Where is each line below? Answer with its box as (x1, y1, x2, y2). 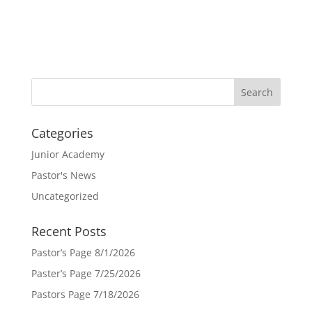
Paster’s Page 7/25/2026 (31, 267, 141, 280)
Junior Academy (31, 148, 104, 161)
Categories (31, 125, 93, 141)
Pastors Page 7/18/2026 (31, 288, 139, 301)
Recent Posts (31, 223, 107, 240)
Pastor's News (31, 169, 96, 182)
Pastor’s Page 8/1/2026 (31, 246, 135, 259)
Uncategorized (31, 189, 99, 203)
